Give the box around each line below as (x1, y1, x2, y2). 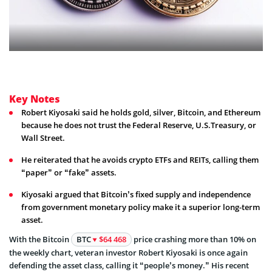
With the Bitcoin (9, 234, 71, 245)
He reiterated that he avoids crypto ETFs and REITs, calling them (21, 154, 259, 166)
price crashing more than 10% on (132, 234, 256, 245)
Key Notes (9, 92, 60, 106)
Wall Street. (21, 132, 65, 144)
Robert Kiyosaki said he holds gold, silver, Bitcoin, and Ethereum (21, 107, 260, 118)
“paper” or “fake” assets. (21, 167, 117, 178)
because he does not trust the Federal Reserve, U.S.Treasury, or (21, 120, 256, 131)
